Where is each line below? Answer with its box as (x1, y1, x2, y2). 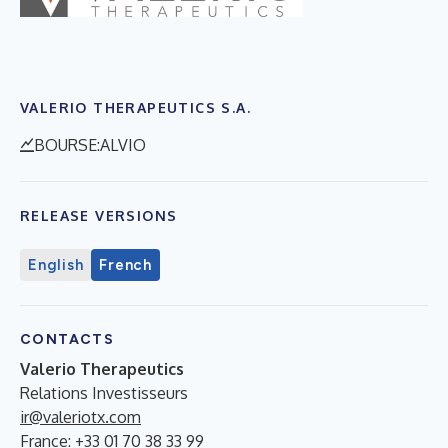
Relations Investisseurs (20, 382, 188, 403)
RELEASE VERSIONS (20, 206, 178, 224)
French (99, 255, 152, 274)
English (28, 255, 84, 274)
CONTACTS (20, 330, 115, 348)
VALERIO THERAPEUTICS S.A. (20, 98, 251, 116)
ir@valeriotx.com (20, 406, 141, 427)
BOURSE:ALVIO (34, 134, 146, 155)
